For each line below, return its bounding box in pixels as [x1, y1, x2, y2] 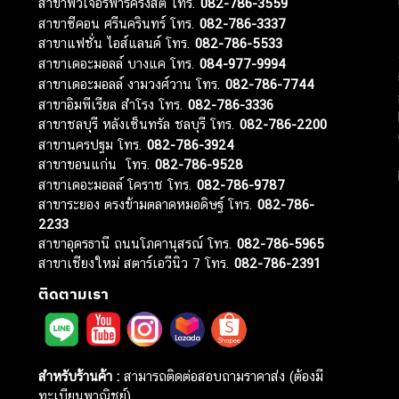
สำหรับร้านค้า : [38, 369, 120, 385]
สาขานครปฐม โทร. [38, 137, 148, 153]
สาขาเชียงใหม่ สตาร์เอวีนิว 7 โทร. [38, 256, 235, 272]
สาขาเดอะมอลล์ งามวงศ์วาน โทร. [38, 77, 226, 93]
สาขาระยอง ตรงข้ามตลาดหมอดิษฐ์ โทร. [38, 197, 258, 213]
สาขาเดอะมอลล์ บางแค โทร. [38, 56, 200, 72]
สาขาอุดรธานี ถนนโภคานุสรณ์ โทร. [38, 236, 238, 252]
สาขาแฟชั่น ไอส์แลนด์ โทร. [38, 36, 196, 52]
